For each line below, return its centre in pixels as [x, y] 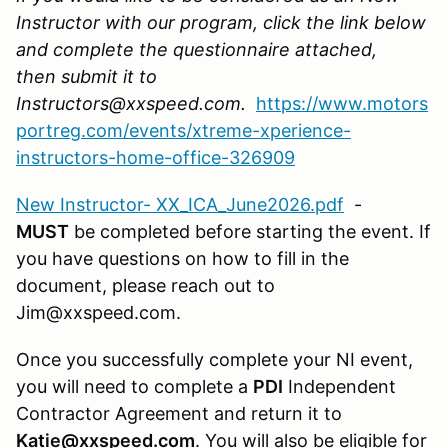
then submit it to [86, 76]
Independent [339, 386]
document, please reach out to [145, 285]
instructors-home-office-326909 [155, 157]
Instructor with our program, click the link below [221, 22]
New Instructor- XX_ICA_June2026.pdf [180, 204]
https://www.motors [342, 103]
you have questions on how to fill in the [182, 258]
